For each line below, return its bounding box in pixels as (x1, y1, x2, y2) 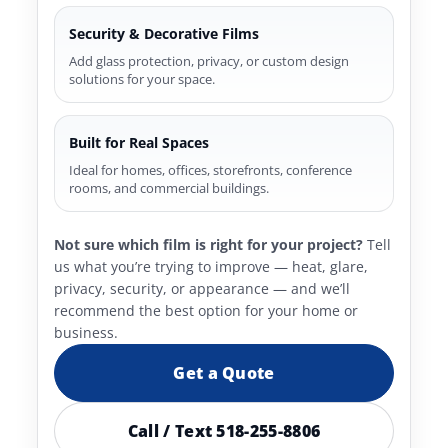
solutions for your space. (69, 70, 216, 88)
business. (54, 323, 119, 342)
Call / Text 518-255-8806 (127, 420, 321, 442)
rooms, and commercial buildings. (69, 179, 270, 197)
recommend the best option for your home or (54, 301, 359, 320)
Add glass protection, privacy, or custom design (69, 52, 350, 70)
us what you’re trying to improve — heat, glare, (54, 257, 369, 276)
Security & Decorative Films (69, 24, 260, 43)
